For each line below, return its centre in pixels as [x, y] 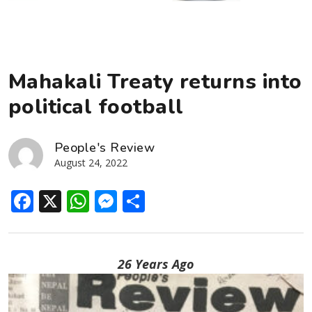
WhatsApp [144, 201]
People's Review [105, 147]
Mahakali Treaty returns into [155, 81]
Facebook [84, 201]
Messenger [176, 201]
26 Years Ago [156, 264]
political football [96, 107]
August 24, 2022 [91, 162]
